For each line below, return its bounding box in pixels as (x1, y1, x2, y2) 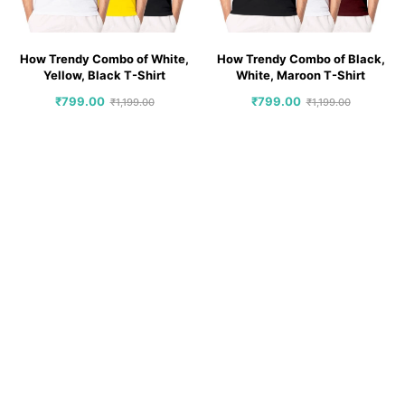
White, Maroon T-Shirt (236, 67, 365, 82)
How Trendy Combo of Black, (216, 51, 385, 66)
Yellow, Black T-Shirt (43, 67, 165, 82)
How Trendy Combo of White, (20, 51, 189, 66)
